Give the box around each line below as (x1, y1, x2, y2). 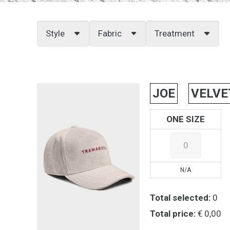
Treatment (155, 28, 195, 39)
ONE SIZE (166, 114, 205, 125)
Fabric (98, 28, 122, 39)
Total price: (150, 208, 196, 219)
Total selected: (150, 192, 211, 203)
